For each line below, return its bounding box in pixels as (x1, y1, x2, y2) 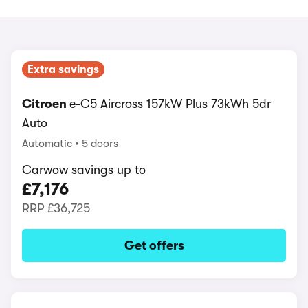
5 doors (82, 137, 118, 150)
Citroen (22, 97, 69, 111)
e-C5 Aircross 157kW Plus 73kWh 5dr (69, 97, 271, 111)
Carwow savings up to (22, 163, 146, 177)
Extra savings (27, 63, 99, 76)
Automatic (22, 137, 75, 150)
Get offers (124, 239, 184, 252)
